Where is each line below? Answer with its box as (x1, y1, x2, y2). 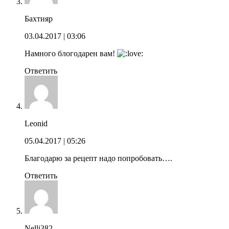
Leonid (25, 119, 48, 128)
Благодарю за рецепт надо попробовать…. (25, 153, 172, 163)
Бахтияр (25, 14, 53, 23)
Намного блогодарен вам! (25, 49, 117, 58)
